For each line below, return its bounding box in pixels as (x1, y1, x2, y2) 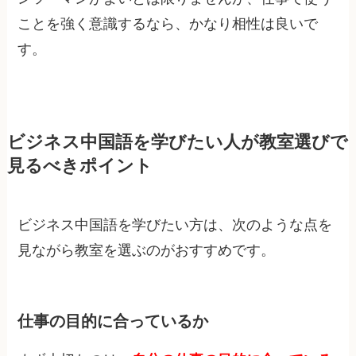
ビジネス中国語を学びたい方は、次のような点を (17, 217, 333, 234)
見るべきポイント (6, 157, 153, 176)
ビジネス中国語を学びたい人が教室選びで (6, 133, 348, 153)
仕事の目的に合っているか (17, 311, 209, 330)
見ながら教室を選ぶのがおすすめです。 (17, 242, 276, 259)
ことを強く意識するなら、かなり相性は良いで (17, 16, 319, 33)
